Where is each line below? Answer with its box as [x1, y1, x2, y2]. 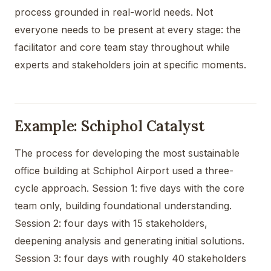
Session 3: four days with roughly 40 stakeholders [15, 252, 246, 264]
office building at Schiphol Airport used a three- [15, 164, 233, 177]
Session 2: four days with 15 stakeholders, [15, 217, 207, 229]
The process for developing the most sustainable [15, 146, 240, 159]
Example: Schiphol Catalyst [15, 116, 204, 135]
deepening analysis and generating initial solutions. [15, 234, 244, 247]
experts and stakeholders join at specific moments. [15, 58, 246, 71]
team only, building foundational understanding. [15, 199, 232, 212]
